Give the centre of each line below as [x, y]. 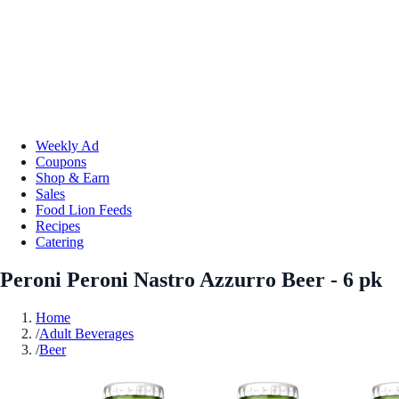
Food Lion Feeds [84, 209]
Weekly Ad [67, 145]
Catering [60, 241]
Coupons [61, 161]
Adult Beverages [86, 333]
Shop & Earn [73, 177]
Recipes [58, 225]
